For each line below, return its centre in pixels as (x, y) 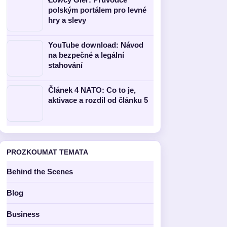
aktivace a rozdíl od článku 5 (98, 100)
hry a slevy (67, 20)
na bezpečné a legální (86, 55)
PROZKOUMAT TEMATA (47, 152)
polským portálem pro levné (97, 10)
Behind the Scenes (40, 172)
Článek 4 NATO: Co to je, (92, 90)
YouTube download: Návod (96, 45)
